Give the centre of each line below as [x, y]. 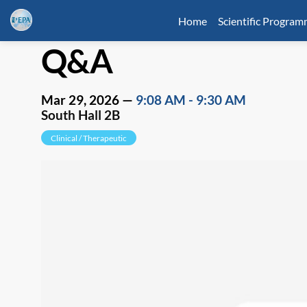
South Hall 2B [81, 115]
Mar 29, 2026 [80, 100]
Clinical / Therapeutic [89, 138]
